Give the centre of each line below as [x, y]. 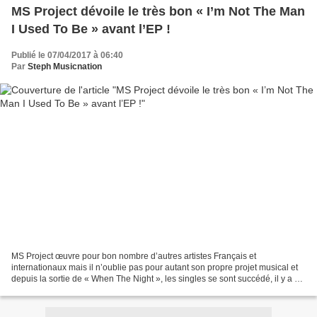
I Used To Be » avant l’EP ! [91, 29]
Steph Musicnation [65, 67]
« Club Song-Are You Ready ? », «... [81, 290]
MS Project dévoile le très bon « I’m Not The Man [158, 12]
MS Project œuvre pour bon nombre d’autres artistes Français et [134, 256]
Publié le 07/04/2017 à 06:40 [67, 56]
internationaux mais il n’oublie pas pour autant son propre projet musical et [155, 267]
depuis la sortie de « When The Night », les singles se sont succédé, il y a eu [158, 278]
